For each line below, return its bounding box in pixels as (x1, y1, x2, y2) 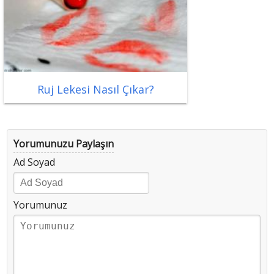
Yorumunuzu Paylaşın (13, 137, 114, 151)
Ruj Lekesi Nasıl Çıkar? (37, 82, 154, 97)
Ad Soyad (13, 155, 55, 169)
